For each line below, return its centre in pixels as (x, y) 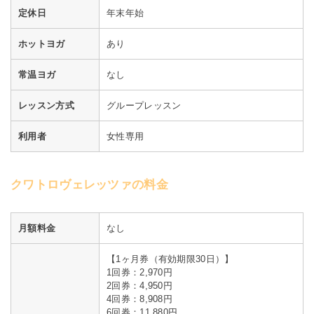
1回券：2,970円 (139, 273)
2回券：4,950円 (139, 286)
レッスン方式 (46, 105)
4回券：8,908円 (139, 299)
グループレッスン (144, 105)
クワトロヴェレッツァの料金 (89, 184)
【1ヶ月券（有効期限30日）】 (170, 259)
